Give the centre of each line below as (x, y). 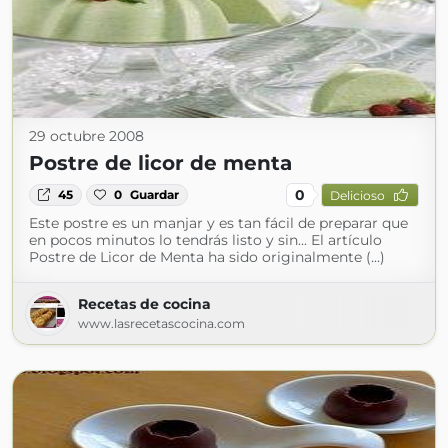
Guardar (155, 194)
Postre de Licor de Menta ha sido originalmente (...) (207, 257)
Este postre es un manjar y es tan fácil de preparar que (218, 223)
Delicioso (357, 195)
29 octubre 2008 (86, 136)
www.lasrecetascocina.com (161, 323)
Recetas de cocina (144, 304)
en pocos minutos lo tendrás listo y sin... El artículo (205, 240)
